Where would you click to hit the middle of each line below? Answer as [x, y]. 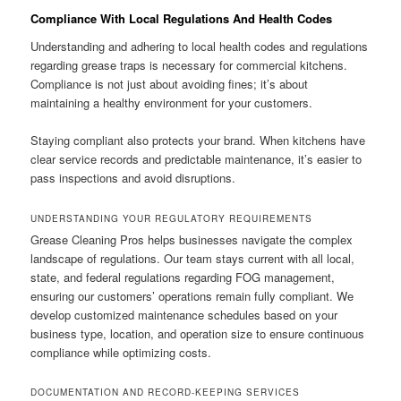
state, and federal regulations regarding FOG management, [183, 277]
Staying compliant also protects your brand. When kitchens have [198, 141]
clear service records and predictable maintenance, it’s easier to [196, 159]
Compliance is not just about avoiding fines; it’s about [170, 84]
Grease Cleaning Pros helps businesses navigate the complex [192, 239]
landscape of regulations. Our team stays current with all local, [193, 258]
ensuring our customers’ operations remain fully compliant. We [192, 295]
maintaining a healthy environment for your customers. [172, 103]
